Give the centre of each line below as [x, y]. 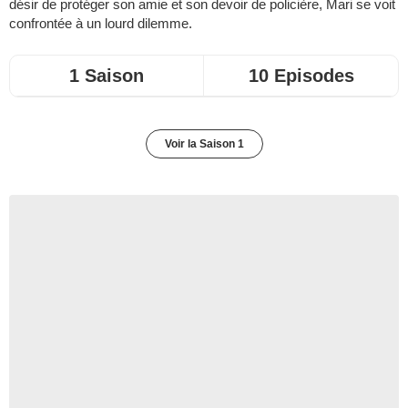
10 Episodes [301, 76]
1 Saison [107, 76]
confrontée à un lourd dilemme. [101, 23]
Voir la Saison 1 [204, 144]
